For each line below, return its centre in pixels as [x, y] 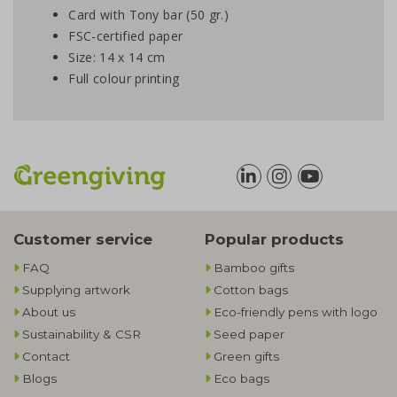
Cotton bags [251, 290]
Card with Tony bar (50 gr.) [148, 15]
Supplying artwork [76, 290]
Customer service [83, 240]
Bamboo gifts [254, 268]
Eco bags [241, 379]
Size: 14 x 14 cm [117, 58]
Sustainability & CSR [82, 335]
